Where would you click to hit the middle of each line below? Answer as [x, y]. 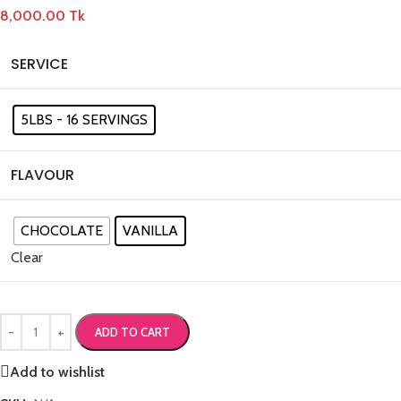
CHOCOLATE [62, 231]
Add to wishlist [57, 371]
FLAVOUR [43, 175]
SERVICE [39, 64]
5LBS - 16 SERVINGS [84, 120]
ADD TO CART [132, 333]
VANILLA [150, 231]
